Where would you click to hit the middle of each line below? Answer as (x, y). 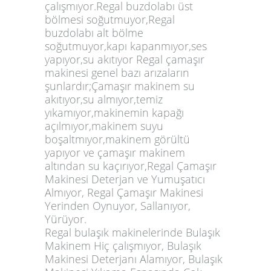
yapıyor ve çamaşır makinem (115, 152)
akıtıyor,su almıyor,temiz (104, 99)
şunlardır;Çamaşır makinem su (120, 86)
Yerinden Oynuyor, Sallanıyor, (118, 205)
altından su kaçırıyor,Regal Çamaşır (131, 165)
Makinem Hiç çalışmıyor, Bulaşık (123, 245)
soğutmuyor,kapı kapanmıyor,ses (126, 46)
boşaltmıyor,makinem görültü (117, 139)
